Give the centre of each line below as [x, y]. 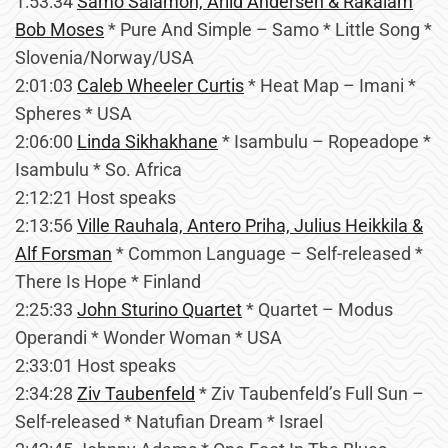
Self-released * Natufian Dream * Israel [169, 421]
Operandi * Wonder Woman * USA [148, 337]
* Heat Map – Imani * [330, 85]
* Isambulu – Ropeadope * [324, 141]
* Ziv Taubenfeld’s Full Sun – [309, 393]
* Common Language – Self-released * [267, 253]
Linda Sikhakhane [147, 141]
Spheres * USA [73, 113]
